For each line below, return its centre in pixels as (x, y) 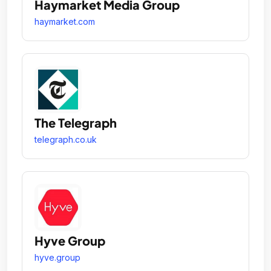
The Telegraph (76, 122)
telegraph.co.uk (66, 139)
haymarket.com (65, 21)
